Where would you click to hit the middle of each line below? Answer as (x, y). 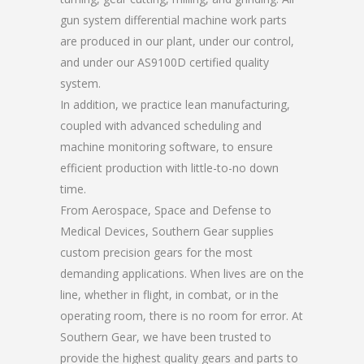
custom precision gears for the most (156, 252)
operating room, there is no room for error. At (182, 316)
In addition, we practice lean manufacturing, (175, 104)
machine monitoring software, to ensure (167, 147)
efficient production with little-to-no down (169, 168)
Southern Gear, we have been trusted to (166, 337)
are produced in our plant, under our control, (177, 41)
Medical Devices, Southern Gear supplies (167, 231)
